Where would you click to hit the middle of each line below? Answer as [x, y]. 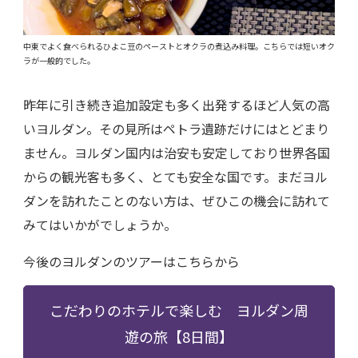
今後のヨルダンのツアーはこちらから [131, 261]
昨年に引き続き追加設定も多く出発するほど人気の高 [177, 104]
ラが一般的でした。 [59, 60]
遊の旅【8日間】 [179, 336]
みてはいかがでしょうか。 [100, 224]
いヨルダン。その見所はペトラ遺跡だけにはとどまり [176, 128]
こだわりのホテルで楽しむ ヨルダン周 [179, 310]
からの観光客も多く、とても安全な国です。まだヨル [175, 176]
